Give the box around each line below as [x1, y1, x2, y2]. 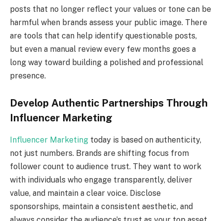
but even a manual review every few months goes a [10, 44, 196, 54]
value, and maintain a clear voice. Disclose [10, 188, 161, 198]
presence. [10, 71, 46, 80]
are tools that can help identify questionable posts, [10, 31, 197, 40]
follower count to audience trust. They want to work [10, 161, 201, 171]
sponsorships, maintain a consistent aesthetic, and [10, 201, 193, 211]
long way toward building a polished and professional [10, 57, 203, 67]
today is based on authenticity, [88, 135, 201, 145]
